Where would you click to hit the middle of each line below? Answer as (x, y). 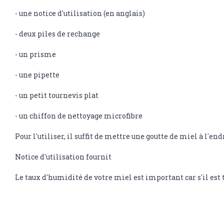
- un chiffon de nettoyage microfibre (79, 115)
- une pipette (37, 74)
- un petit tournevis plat (57, 95)
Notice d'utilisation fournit (63, 156)
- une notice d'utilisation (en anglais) (80, 13)
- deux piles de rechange (57, 33)
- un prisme (35, 54)
